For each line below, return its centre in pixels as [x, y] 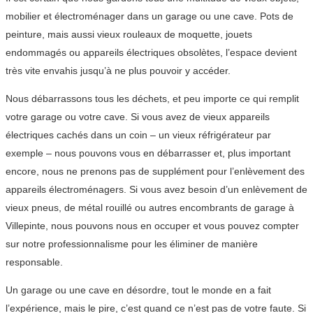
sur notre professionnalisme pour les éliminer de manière [132, 243]
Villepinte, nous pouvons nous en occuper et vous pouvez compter [152, 225]
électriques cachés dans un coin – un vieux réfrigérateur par [138, 134]
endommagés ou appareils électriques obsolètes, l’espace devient [151, 52]
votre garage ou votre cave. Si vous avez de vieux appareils [138, 116]
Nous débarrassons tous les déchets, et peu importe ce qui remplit [152, 98]
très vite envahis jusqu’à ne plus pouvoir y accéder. [118, 70]
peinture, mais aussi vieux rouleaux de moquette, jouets [129, 34]
